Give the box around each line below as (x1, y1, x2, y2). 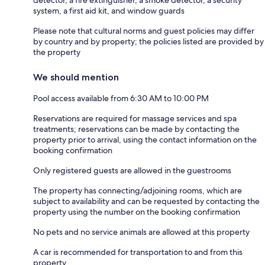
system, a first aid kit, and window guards (33, 5, 185, 16)
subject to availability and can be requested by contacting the (33, 195, 260, 206)
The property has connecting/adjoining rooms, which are (33, 185, 242, 196)
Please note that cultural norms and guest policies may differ (33, 25, 254, 36)
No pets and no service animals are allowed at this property (33, 226, 250, 237)
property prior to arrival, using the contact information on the (33, 134, 257, 145)
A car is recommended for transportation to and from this (33, 246, 243, 257)
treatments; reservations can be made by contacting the (33, 123, 240, 134)
